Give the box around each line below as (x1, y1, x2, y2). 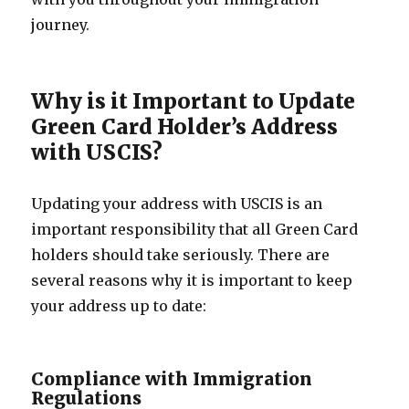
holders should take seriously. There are (31, 246, 330, 264)
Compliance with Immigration (31, 368, 313, 390)
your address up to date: (31, 297, 207, 315)
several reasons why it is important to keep (31, 271, 353, 289)
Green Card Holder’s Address (31, 113, 339, 140)
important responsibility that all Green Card (31, 220, 359, 238)
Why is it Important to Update (31, 88, 356, 114)
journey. (31, 16, 90, 34)
